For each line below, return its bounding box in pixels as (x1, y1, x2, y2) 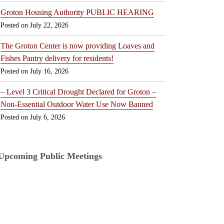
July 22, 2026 (29, 21, 68, 29)
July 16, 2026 (29, 67, 68, 75)
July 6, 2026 (29, 113, 65, 121)
